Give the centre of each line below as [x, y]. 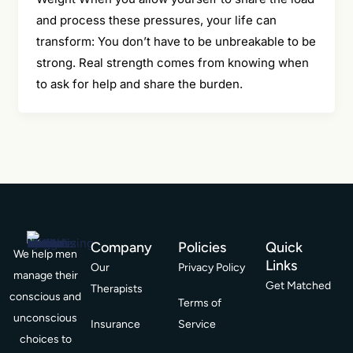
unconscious [46, 318]
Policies [203, 247]
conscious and [46, 297]
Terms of [200, 303]
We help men [46, 254]
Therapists [117, 289]
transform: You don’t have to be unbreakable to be [176, 42]
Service [197, 324]
